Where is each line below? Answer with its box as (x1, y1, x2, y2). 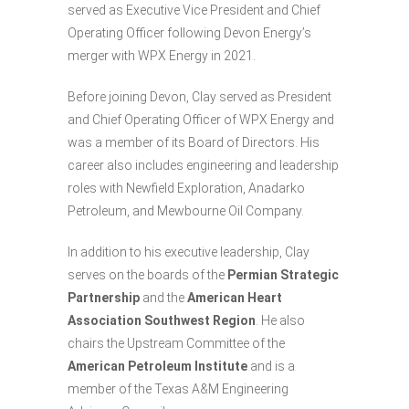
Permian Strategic (227, 267, 339, 283)
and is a (247, 359, 295, 374)
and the (140, 290, 187, 306)
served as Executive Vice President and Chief (68, 3, 320, 18)
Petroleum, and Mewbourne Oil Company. (68, 204, 304, 219)
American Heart (187, 290, 282, 306)
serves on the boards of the (68, 267, 227, 283)
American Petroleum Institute (68, 359, 247, 374)
